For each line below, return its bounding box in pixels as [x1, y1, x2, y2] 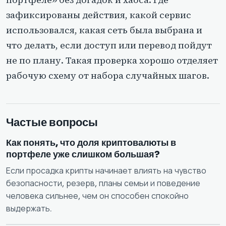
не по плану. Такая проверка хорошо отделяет [6, 53, 218, 67]
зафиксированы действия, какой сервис [6, 8, 191, 21]
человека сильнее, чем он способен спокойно [6, 190, 189, 201]
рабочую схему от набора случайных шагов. [6, 69, 209, 82]
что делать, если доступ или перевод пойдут [6, 38, 212, 51]
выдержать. [6, 203, 52, 214]
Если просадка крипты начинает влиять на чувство [6, 165, 206, 176]
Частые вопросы [6, 115, 98, 129]
